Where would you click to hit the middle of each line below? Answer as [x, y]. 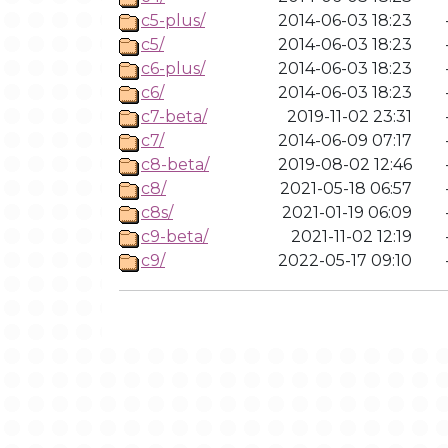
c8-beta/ [175, 164]
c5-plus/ [173, 20]
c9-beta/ [174, 236]
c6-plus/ [173, 68]
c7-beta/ [174, 116]
